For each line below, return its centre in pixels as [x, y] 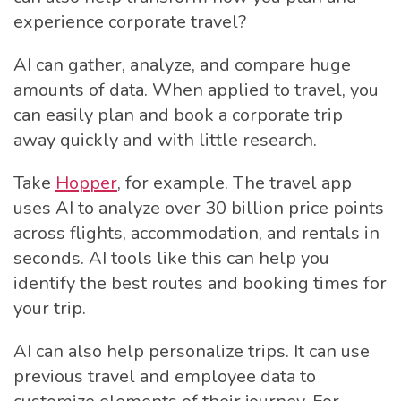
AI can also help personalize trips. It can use [192, 352]
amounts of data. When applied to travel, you [196, 90]
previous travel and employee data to [165, 377]
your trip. [50, 309]
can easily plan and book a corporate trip [178, 115]
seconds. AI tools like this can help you [171, 259]
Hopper [86, 183]
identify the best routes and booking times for [200, 284]
